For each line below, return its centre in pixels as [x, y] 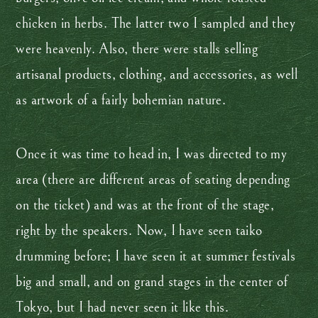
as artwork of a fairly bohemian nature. [121, 100]
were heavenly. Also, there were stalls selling [137, 49]
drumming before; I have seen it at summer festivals [155, 256]
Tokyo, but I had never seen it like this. [124, 307]
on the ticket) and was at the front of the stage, [145, 205]
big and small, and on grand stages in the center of [152, 282]
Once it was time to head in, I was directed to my [152, 154]
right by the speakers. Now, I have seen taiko [139, 231]
